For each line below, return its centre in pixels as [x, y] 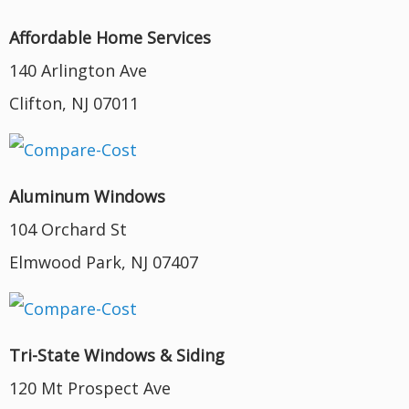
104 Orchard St [68, 229]
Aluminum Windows [87, 196]
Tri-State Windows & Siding [117, 355]
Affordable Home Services [110, 37]
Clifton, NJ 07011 [74, 103]
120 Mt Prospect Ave [90, 388]
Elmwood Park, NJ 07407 [104, 262]
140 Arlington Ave [78, 70]
